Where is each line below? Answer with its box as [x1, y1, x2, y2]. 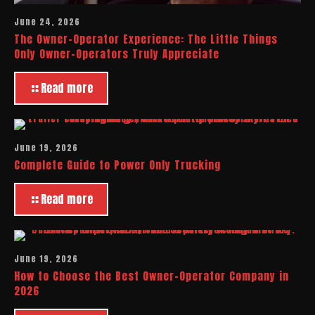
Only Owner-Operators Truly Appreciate [14, 45, 219, 62]
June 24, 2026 [14, 15, 80, 28]
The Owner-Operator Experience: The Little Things [14, 30, 278, 47]
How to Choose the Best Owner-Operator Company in [14, 267, 289, 284]
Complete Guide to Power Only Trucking [14, 156, 221, 173]
